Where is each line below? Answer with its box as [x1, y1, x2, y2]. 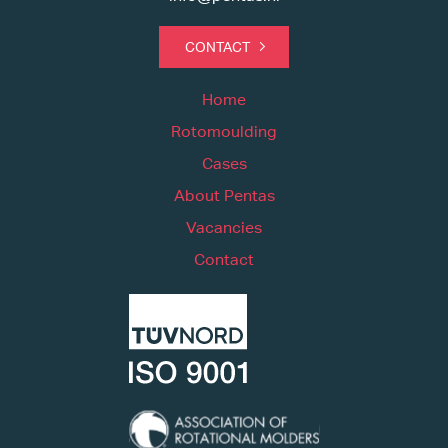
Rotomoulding [171, 121, 277, 141]
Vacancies [186, 217, 262, 237]
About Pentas [173, 185, 275, 205]
